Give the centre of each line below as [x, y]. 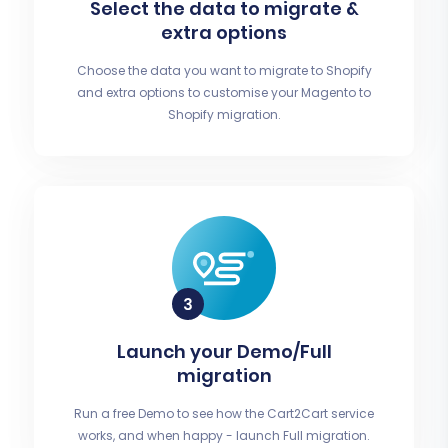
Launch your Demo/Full [224, 352]
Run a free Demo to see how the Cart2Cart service [224, 414]
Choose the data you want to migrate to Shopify [224, 71]
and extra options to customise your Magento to [224, 93]
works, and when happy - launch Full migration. [224, 436]
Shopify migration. [224, 115]
